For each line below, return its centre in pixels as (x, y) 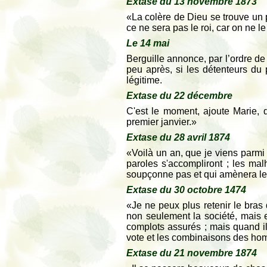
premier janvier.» (162, 122)
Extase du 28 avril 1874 (178, 137)
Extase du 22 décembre (179, 96)
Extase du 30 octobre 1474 (186, 190)
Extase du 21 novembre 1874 (192, 253)
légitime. (144, 80)
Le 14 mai (148, 43)
